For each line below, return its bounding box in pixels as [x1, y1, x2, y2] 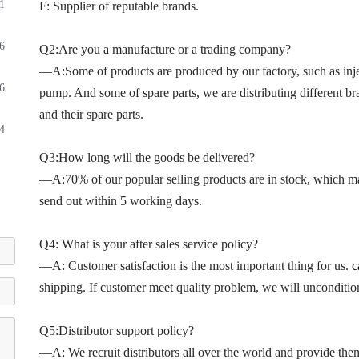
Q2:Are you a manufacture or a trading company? [38, 42, 291, 56]
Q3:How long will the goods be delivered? [38, 151, 255, 164]
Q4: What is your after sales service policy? [38, 237, 258, 251]
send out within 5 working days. [38, 194, 202, 208]
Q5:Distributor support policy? [38, 324, 194, 337]
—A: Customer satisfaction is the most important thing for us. [38, 259, 352, 272]
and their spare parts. [38, 107, 143, 121]
